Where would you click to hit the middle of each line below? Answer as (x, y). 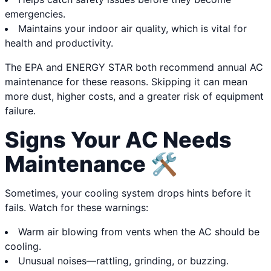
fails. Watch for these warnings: (77, 208)
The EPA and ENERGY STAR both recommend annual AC (134, 67)
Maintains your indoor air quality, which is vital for (132, 29)
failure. (20, 111)
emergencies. (35, 14)
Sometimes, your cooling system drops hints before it (128, 193)
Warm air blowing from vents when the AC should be (139, 232)
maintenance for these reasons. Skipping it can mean (126, 82)
